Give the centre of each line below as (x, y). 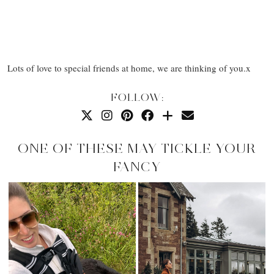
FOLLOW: (137, 98)
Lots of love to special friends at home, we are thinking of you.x (129, 68)
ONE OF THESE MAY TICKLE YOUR (137, 149)
